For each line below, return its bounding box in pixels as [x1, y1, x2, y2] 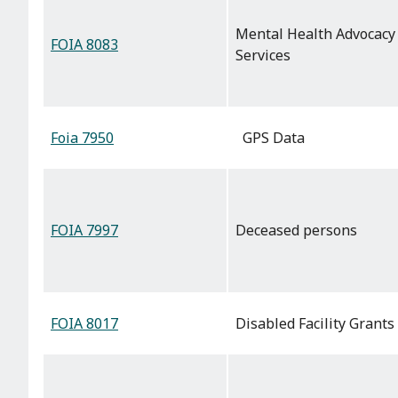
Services [235, 45, 291, 66]
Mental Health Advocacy [235, 24, 395, 44]
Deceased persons [235, 220, 357, 241]
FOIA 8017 [51, 314, 118, 334]
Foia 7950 [51, 128, 114, 148]
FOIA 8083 [51, 35, 118, 55]
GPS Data [235, 128, 305, 148]
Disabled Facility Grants [235, 314, 394, 334]
